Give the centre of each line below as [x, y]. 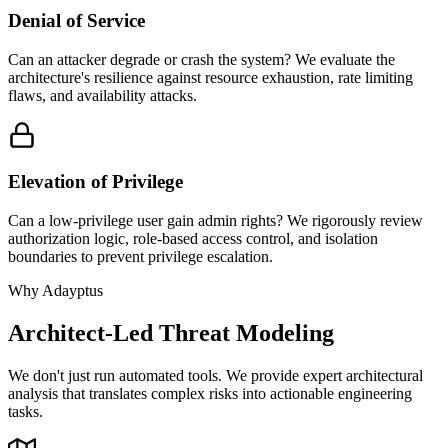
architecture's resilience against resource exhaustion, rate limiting [210, 77]
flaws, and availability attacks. [102, 95]
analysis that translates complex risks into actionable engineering [210, 393]
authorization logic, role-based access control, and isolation [193, 238]
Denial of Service [76, 20]
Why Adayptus [55, 290]
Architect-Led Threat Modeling [171, 332]
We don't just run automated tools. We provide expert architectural [215, 375]
